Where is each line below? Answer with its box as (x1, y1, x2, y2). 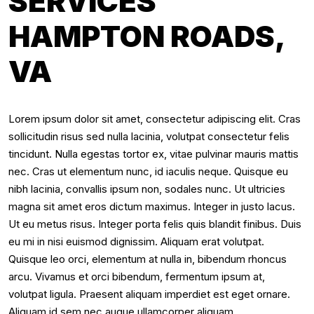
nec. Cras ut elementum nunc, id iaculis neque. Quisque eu (8, 165, 288, 178)
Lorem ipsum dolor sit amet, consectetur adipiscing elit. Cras (8, 112, 301, 125)
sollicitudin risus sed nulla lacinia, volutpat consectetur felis (8, 130, 289, 143)
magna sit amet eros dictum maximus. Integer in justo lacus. (8, 200, 295, 213)
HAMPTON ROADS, (8, 18, 285, 54)
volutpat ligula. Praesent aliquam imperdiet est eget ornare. (8, 287, 290, 301)
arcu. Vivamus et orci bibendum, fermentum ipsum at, (8, 270, 265, 283)
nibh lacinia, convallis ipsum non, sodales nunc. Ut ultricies (8, 182, 285, 196)
